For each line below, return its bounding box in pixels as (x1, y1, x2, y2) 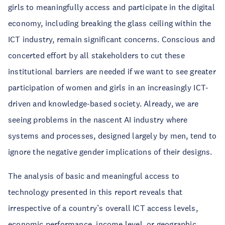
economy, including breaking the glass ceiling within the (8, 18, 211, 28)
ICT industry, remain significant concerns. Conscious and (8, 34, 215, 44)
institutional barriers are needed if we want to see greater (8, 66, 216, 76)
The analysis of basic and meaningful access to (8, 171, 180, 181)
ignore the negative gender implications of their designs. (8, 147, 212, 157)
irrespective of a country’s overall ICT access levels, (8, 203, 198, 213)
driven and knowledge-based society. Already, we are (8, 98, 199, 108)
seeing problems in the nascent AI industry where (8, 115, 188, 125)
